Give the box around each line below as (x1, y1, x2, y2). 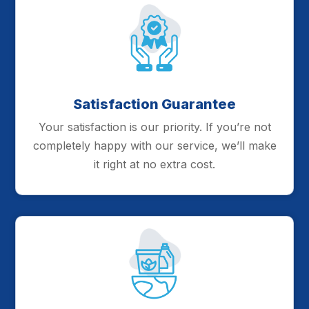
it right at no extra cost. (94, 157, 215, 171)
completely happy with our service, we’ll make (32, 138, 277, 152)
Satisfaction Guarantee (73, 95, 236, 112)
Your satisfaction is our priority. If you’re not (38, 119, 271, 134)
